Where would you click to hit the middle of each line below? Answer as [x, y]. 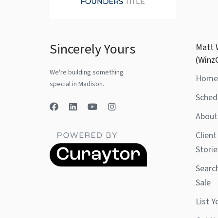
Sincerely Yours [92, 49]
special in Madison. [77, 84]
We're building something [87, 73]
